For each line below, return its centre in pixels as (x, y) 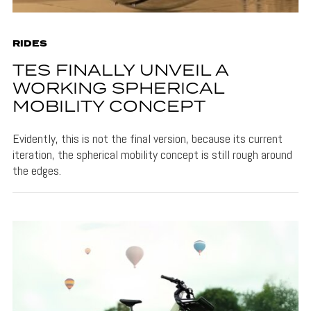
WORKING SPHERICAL (118, 89)
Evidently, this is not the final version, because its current (147, 138)
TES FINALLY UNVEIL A (120, 71)
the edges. (36, 170)
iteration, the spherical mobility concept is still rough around (152, 154)
